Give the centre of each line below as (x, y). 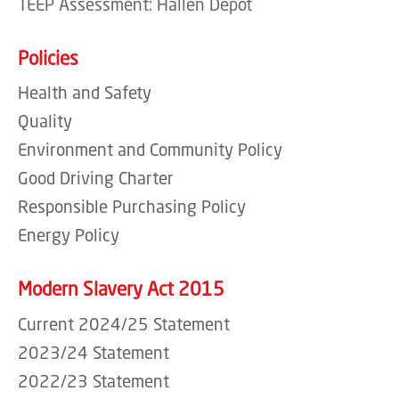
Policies (48, 57)
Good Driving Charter (96, 178)
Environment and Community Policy (150, 149)
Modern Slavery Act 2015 (121, 289)
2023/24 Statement (94, 352)
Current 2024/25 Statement (124, 323)
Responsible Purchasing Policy (132, 206)
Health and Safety (85, 92)
